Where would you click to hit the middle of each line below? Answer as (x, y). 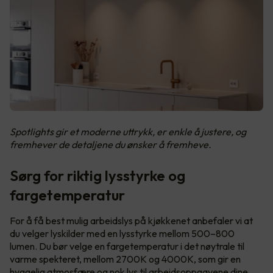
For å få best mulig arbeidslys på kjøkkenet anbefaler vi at (131, 221)
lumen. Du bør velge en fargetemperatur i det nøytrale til (127, 246)
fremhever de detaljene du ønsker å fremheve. (111, 145)
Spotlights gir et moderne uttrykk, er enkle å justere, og (128, 132)
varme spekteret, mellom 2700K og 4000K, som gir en (125, 259)
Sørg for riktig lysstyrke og (97, 176)
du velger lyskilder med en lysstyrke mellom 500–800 (122, 234)
